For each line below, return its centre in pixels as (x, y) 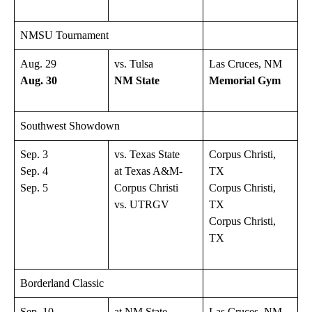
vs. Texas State (147, 154)
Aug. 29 (38, 63)
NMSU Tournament (64, 35)
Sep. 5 (34, 187)
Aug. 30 (39, 80)
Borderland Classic (62, 283)
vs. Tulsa (134, 63)
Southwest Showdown (70, 125)
